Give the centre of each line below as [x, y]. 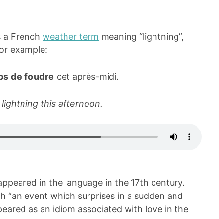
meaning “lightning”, [141, 37]
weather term [71, 37]
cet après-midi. [86, 77]
